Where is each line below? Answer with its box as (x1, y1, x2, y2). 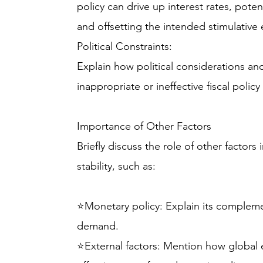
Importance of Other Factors (77, 120, 212, 133)
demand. (77, 220, 119, 232)
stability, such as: (77, 160, 156, 173)
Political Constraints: (77, 40, 173, 53)
